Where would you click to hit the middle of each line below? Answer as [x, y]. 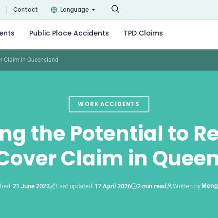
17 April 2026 [113, 186]
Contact [26, 10]
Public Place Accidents [69, 33]
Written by [187, 186]
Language [75, 10]
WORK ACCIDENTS [109, 104]
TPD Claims [143, 33]
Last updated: [75, 186]
